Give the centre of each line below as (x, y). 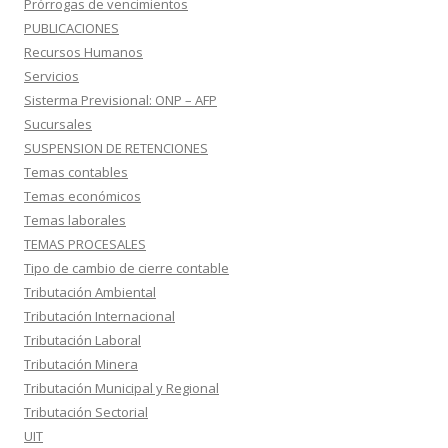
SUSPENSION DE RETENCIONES (116, 148)
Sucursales (58, 124)
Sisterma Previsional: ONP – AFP (120, 100)
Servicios (51, 76)
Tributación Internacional (99, 316)
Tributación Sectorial (86, 412)
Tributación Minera (81, 364)
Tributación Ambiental (90, 292)
